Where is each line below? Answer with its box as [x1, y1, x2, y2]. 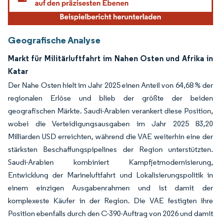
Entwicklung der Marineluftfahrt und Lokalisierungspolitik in [8, 170, 213, 180]
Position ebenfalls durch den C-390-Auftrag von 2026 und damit [8, 208, 213, 218]
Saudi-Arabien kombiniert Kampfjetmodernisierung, [8, 157, 213, 167]
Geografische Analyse [8, 34, 101, 46]
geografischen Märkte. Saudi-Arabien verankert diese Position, [8, 106, 213, 115]
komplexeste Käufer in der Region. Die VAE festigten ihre [8, 195, 213, 205]
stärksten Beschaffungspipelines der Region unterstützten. [8, 144, 213, 154]
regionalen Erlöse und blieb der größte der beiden [8, 93, 213, 103]
